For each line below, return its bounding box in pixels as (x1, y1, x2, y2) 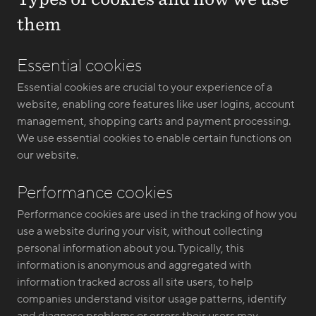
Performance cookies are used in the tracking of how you (17, 208, 297, 221)
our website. (17, 149, 78, 162)
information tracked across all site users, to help (17, 276, 253, 288)
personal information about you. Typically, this (17, 242, 244, 255)
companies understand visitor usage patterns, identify (17, 293, 286, 305)
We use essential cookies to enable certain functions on (17, 132, 291, 145)
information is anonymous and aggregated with (17, 259, 251, 272)
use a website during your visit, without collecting (17, 225, 262, 238)
